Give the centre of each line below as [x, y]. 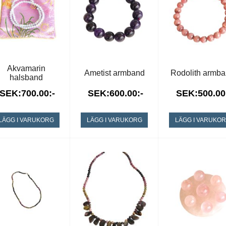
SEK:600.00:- [116, 93]
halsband [26, 77]
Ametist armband [114, 73]
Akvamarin [26, 68]
